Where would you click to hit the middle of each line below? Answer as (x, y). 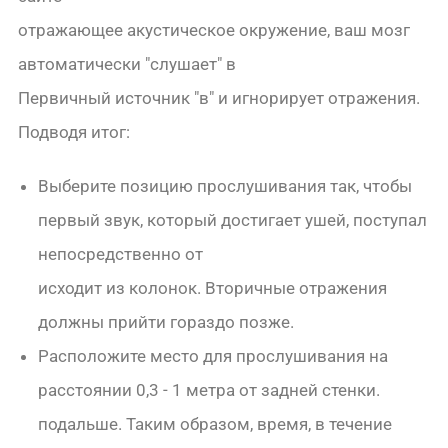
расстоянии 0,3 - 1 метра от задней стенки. (209, 390)
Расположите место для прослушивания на (213, 356)
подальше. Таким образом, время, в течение (215, 424)
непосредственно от (121, 254)
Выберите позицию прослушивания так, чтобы (225, 186)
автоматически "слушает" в (127, 64)
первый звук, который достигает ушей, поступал (233, 220)
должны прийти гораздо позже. (166, 322)
